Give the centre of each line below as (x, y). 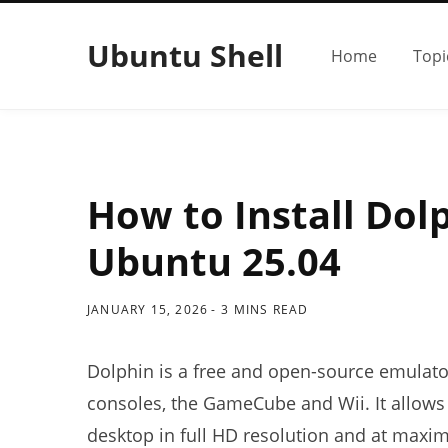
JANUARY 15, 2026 (148, 309)
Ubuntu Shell (185, 55)
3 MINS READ (265, 309)
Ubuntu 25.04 (214, 261)
